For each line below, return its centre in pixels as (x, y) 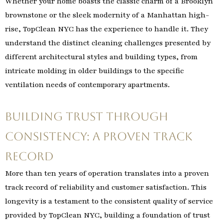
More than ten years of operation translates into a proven (107, 173)
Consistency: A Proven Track (99, 136)
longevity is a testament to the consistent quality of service (109, 201)
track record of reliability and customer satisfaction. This (106, 187)
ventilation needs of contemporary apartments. (87, 84)
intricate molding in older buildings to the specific (94, 70)
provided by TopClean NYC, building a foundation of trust (108, 215)
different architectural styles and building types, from (101, 56)
